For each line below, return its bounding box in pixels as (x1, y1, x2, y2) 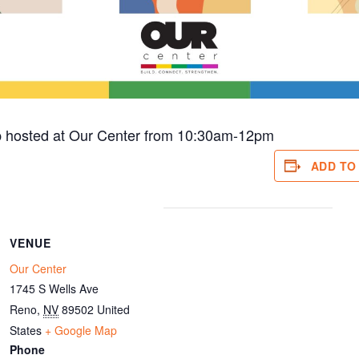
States (10, 321, 42, 338)
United (97, 301, 131, 317)
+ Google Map (45, 321, 118, 338)
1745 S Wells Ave (10, 280, 99, 296)
